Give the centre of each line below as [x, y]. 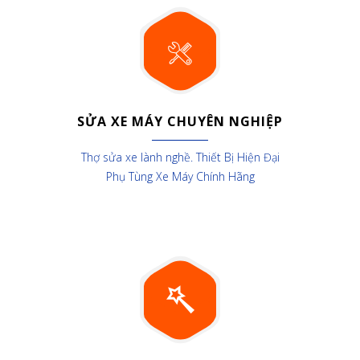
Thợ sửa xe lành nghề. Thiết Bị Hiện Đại [180, 157]
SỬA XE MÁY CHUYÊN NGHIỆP [180, 121]
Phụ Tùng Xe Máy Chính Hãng [180, 176]
